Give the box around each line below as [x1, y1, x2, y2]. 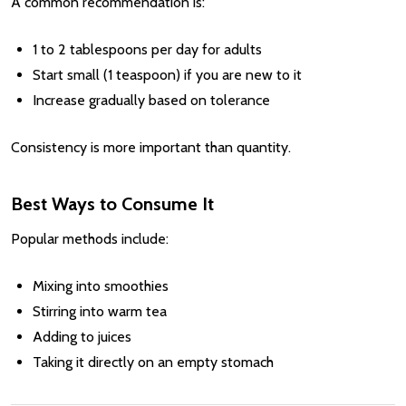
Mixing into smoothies [33, 276, 169, 295]
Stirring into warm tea [33, 302, 167, 320]
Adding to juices [33, 327, 131, 345]
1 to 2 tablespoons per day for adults [33, 40, 262, 58]
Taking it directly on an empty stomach [33, 353, 274, 371]
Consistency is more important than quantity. [11, 138, 291, 156]
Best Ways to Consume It [11, 192, 214, 215]
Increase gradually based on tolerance [33, 91, 270, 109]
